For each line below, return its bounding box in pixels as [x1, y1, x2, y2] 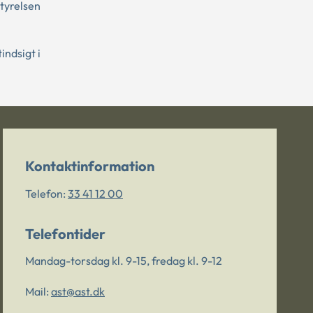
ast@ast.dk [51, 284, 105, 299]
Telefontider [25, 225, 105, 243]
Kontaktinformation [25, 157, 154, 175]
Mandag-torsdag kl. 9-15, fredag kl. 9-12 [25, 254, 222, 268]
